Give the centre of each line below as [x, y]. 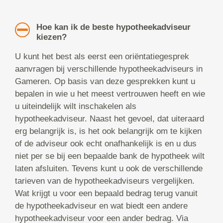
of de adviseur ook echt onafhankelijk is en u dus [106, 144]
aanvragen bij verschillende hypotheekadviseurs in [109, 69]
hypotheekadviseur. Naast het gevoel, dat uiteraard [110, 119]
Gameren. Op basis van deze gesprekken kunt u [105, 82]
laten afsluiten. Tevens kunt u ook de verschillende [109, 169]
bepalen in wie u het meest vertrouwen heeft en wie [110, 94]
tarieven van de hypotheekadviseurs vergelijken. [105, 181]
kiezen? [51, 37]
